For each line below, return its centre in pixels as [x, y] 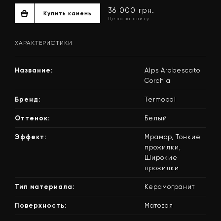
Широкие [161, 158]
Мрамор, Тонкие [173, 137]
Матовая [159, 206]
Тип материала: [45, 187]
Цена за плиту [161, 134]
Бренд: [28, 100]
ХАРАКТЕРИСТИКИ [44, 43]
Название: [34, 71]
